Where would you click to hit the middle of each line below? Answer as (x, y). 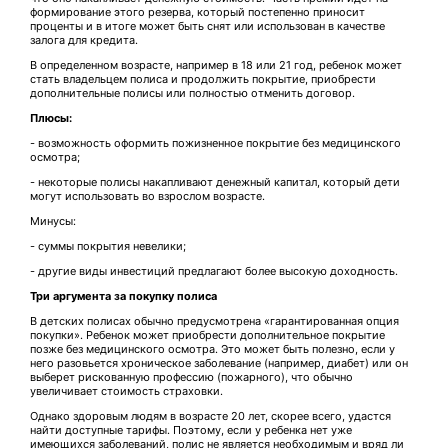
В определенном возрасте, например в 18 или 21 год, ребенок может (216, 65)
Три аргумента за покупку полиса (123, 296)
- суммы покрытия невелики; (108, 246)
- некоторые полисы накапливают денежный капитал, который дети (215, 182)
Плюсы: (51, 118)
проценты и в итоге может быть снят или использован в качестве (207, 26)
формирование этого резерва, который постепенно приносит (197, 12)
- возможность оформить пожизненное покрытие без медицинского (215, 143)
